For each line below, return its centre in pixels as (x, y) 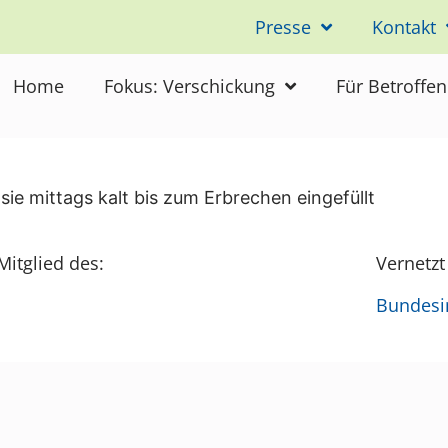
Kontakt (403, 27)
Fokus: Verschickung (189, 86)
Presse (282, 27)
